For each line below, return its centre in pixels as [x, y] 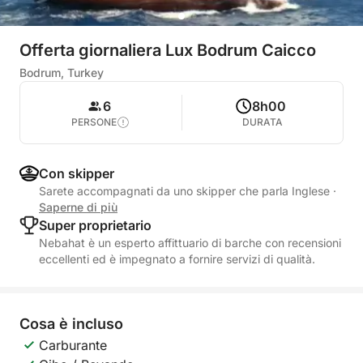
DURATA [262, 122]
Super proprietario [95, 225]
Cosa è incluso [71, 324]
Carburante [73, 345]
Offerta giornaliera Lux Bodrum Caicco [168, 50]
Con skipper [77, 173]
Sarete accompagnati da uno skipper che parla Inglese [186, 191]
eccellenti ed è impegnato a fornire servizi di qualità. [177, 259]
